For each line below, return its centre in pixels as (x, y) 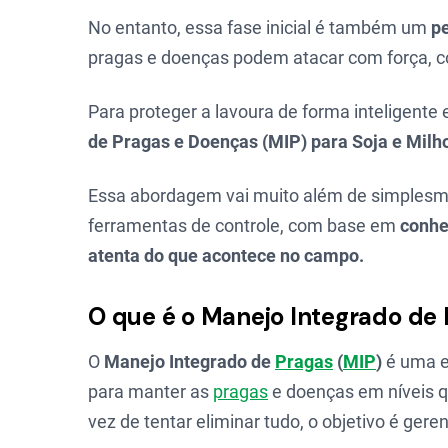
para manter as (150, 391)
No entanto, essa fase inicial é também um (259, 27)
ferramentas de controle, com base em (244, 225)
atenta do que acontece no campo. (226, 255)
